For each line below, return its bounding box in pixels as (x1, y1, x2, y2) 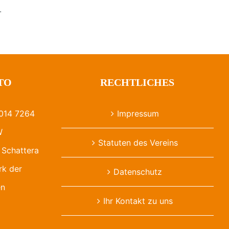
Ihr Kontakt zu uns (103, 195, 173, 206)
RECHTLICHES (100, 76, 175, 88)
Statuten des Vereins (98, 137, 178, 148)
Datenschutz (113, 166, 163, 177)
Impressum (117, 108, 159, 119)
